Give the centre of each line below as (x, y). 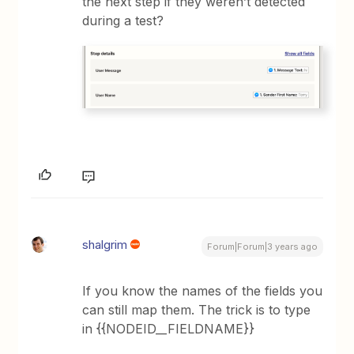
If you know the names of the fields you (203, 291)
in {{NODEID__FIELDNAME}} (169, 329)
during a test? (123, 21)
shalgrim (105, 245)
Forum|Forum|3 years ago (262, 247)
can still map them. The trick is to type (197, 310)
